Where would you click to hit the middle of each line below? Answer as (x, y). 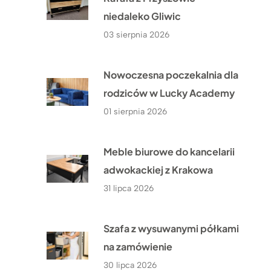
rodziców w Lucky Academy (169, 93)
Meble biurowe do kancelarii (169, 151)
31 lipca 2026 (129, 188)
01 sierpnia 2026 (135, 111)
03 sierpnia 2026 (137, 34)
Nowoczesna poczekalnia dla (171, 74)
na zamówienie (138, 246)
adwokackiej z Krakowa (158, 169)
